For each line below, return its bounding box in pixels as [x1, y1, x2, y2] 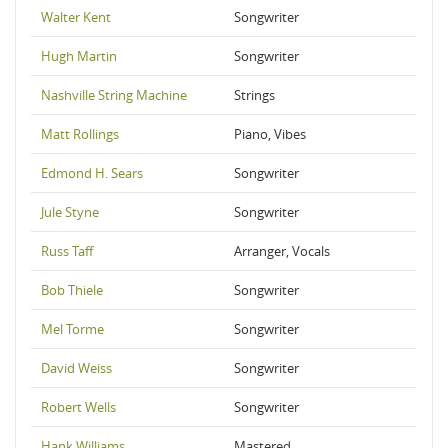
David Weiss [41, 359, 112, 377]
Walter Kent [41, 8, 111, 26]
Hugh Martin [41, 47, 117, 65]
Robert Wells [41, 398, 116, 416]
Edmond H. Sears [41, 164, 143, 182]
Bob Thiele [41, 281, 103, 299]
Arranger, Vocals [234, 242, 330, 260]
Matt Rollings [41, 125, 119, 143]
